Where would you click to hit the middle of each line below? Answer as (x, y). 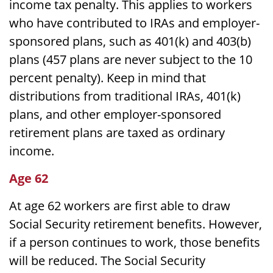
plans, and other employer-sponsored (115, 114)
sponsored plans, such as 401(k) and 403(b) (130, 41)
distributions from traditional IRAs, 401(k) (125, 96)
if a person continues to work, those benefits (135, 242)
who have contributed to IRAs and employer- (134, 23)
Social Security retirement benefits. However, (136, 224)
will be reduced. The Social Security (107, 260)
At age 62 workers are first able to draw (120, 205)
